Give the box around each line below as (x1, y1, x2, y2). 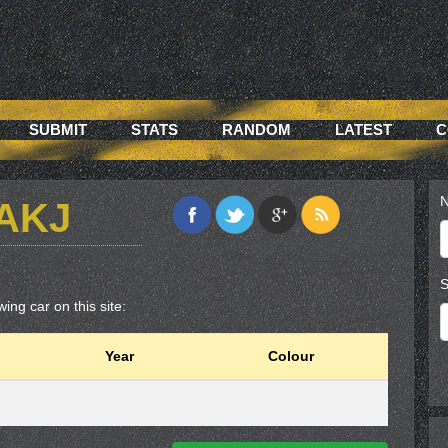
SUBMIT (29, 121, 87, 138)
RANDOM (222, 121, 291, 138)
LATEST (335, 121, 392, 138)
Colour (267, 348, 314, 364)
